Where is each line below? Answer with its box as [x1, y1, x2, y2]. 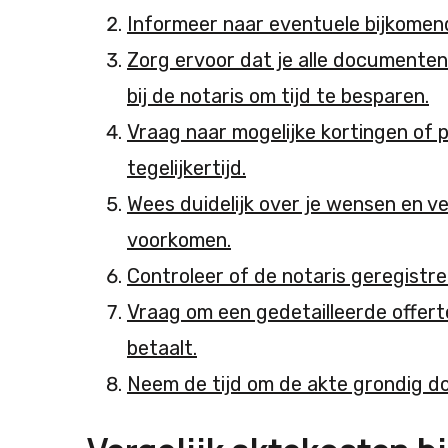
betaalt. [127, 336, 197, 361]
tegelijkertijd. [127, 156, 246, 181]
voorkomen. [127, 228, 231, 253]
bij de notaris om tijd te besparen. [127, 84, 429, 109]
